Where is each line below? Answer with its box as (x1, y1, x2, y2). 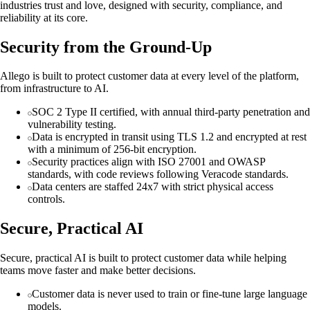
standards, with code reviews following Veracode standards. (28, 168, 289, 181)
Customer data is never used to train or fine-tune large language (32, 288, 307, 300)
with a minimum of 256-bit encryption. (28, 143, 197, 156)
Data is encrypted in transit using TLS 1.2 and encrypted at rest (32, 131, 307, 143)
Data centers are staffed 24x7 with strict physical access (32, 181, 273, 193)
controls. (28, 193, 65, 206)
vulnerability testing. (28, 118, 116, 131)
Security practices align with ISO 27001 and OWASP (32, 156, 265, 168)
